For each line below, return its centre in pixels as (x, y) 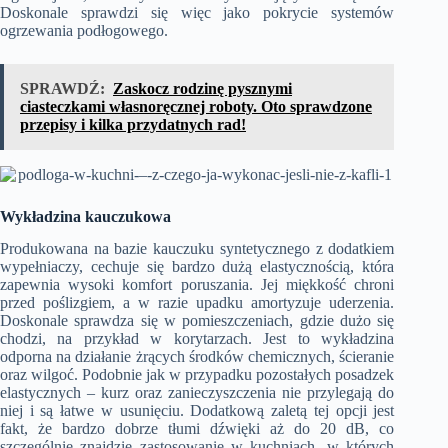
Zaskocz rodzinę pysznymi (202, 88)
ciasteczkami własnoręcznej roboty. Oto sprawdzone (196, 106)
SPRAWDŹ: (62, 88)
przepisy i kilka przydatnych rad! (133, 124)
